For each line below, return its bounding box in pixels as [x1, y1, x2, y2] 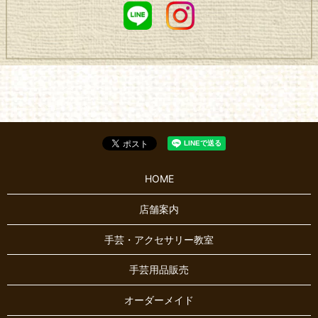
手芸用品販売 [129, 263, 189, 276]
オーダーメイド [124, 293, 194, 306]
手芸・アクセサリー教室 [104, 233, 214, 246]
